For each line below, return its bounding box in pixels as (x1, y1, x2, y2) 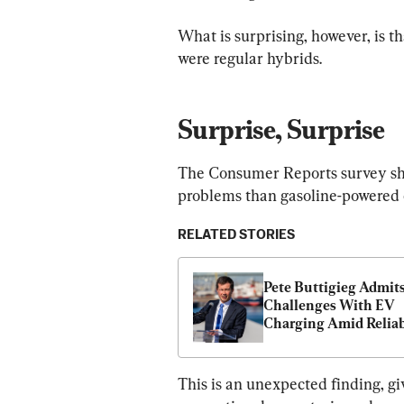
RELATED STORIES (178, 227, 295, 242)
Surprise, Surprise (178, 113, 385, 145)
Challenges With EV (263, 296, 395, 314)
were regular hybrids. (178, 48, 322, 68)
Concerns (263, 332, 326, 350)
